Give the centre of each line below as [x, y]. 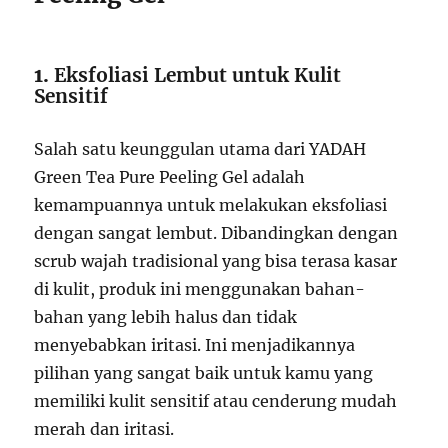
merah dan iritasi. [104, 429]
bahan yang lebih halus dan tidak [166, 317]
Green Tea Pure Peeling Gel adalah [170, 177]
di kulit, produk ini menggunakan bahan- [200, 289]
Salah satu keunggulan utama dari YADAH [200, 149]
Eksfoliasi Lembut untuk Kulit [198, 75]
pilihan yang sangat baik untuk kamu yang [204, 373]
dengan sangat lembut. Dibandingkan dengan [216, 233]
